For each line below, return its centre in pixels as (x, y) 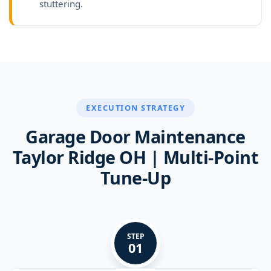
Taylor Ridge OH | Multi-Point (135, 157)
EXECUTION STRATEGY (135, 108)
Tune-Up (135, 178)
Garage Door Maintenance (135, 137)
